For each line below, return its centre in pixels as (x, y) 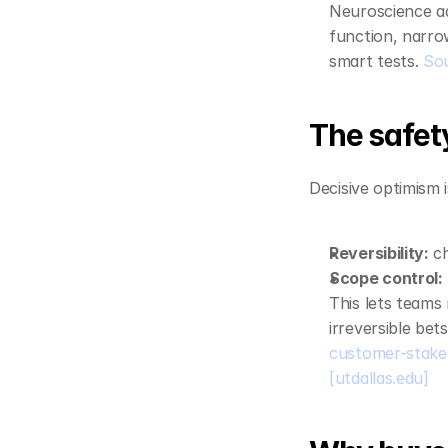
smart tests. (376, 61)
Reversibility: (379, 253)
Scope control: (386, 278)
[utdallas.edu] (379, 378)
